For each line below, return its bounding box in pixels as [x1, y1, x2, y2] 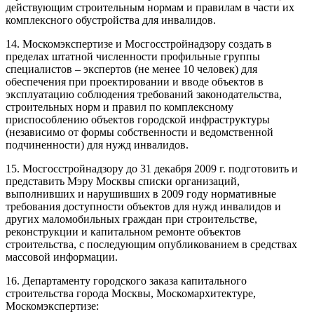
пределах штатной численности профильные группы [6, 50, 260, 62]
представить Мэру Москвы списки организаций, [6, 175, 240, 187]
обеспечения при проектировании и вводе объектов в [6, 75, 264, 88]
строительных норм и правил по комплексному [6, 100, 233, 113]
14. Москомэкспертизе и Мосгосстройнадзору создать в [6, 37, 272, 50]
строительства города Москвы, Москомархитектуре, [6, 287, 256, 299]
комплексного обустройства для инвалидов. [6, 13, 216, 26]
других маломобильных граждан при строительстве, [6, 212, 257, 225]
